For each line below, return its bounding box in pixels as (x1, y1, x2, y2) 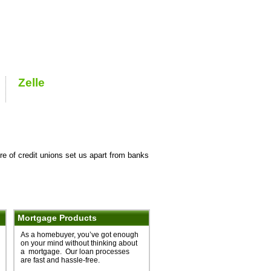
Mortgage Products (17, 212, 97, 223)
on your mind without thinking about (20, 238, 137, 247)
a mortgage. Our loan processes (20, 247, 129, 256)
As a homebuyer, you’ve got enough (20, 230, 139, 239)
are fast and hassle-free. (20, 255, 100, 264)
